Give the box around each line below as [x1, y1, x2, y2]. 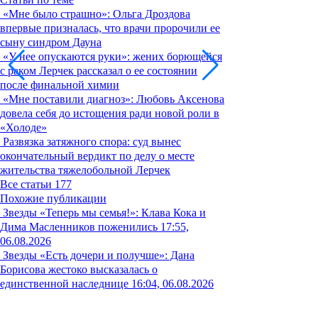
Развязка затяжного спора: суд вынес [3, 136, 181, 148]
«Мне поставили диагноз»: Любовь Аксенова [3, 93, 224, 106]
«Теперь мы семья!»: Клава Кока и [40, 207, 206, 219]
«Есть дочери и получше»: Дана [40, 249, 194, 262]
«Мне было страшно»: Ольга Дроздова [3, 8, 190, 21]
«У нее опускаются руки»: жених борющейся [3, 50, 222, 63]
